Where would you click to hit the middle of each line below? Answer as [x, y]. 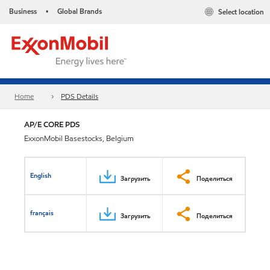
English [41, 175]
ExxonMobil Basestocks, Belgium [79, 139]
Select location [241, 12]
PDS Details [80, 96]
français [42, 212]
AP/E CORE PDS [52, 124]
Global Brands [80, 11]
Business [23, 11]
